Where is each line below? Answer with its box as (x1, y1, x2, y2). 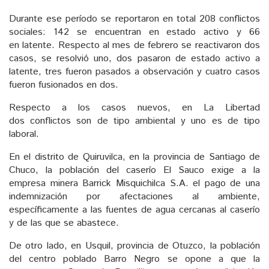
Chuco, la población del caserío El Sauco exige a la (9, 163, 260, 178)
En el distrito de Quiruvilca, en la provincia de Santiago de (9, 150, 260, 165)
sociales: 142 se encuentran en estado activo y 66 (9, 25, 260, 40)
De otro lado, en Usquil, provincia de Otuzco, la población (9, 239, 260, 253)
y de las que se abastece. (9, 216, 119, 231)
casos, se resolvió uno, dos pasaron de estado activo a (9, 52, 260, 66)
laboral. (9, 127, 39, 142)
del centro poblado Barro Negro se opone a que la (9, 252, 260, 267)
